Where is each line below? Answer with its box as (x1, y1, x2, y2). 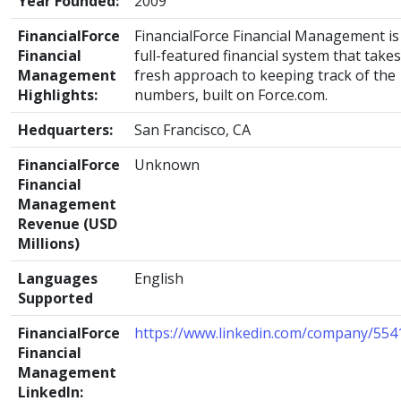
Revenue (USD (18, 214, 117, 234)
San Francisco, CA (134, 120, 251, 140)
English (134, 269, 183, 288)
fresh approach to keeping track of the (134, 65, 396, 85)
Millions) (18, 234, 80, 253)
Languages (18, 269, 98, 288)
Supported (18, 288, 93, 308)
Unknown (134, 155, 200, 175)
